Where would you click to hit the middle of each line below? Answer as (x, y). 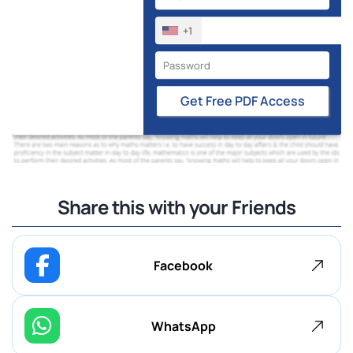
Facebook (183, 265)
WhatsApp (183, 326)
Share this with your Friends (176, 207)
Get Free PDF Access (282, 101)
